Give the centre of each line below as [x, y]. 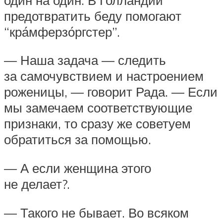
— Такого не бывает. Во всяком [96, 212]
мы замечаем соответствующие [98, 108]
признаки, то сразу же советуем [97, 124]
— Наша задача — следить [85, 60]
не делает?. [37, 184]
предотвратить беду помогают [93, 16]
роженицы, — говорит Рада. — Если [111, 92]
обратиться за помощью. [78, 139]
